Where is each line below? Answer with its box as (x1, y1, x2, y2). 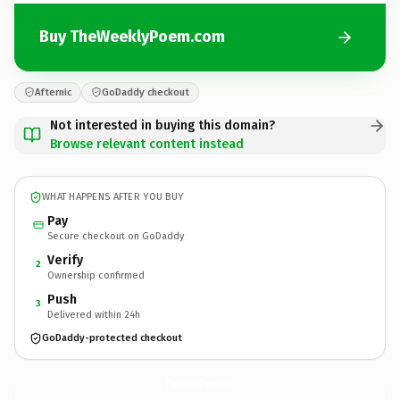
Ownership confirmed (47, 269, 145, 281)
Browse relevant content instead (50, 136, 244, 152)
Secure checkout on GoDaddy (47, 229, 184, 242)
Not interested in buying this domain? (50, 117, 275, 133)
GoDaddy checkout (102, 86, 189, 98)
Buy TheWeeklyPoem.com (39, 27, 225, 46)
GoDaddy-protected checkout (42, 332, 182, 344)
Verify (47, 252, 83, 268)
